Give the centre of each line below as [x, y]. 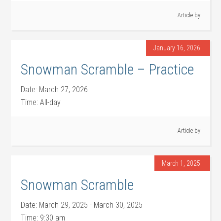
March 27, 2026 [64, 90]
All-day [51, 102]
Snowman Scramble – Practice [108, 69]
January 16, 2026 [177, 48]
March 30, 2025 [118, 205]
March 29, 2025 [64, 205]
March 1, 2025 [181, 163]
